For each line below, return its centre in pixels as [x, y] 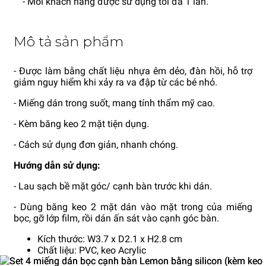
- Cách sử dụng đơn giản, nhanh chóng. [96, 145]
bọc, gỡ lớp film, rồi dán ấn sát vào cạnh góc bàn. [116, 218]
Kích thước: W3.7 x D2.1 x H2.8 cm [110, 239]
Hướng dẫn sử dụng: [57, 166]
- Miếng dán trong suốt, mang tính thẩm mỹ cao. [114, 103]
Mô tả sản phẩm [69, 42]
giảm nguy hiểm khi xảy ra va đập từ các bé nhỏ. [115, 83]
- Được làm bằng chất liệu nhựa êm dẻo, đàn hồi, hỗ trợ [133, 71]
